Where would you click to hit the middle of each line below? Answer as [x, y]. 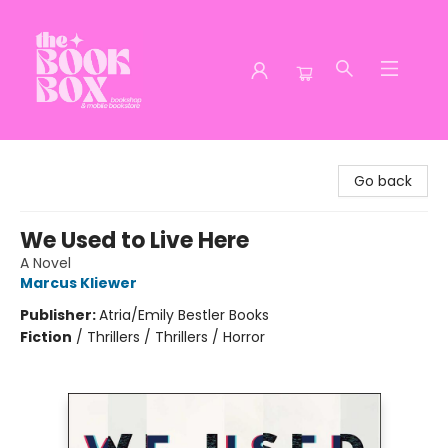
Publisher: [59, 315]
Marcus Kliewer [78, 283]
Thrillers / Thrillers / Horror [176, 337]
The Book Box [61, 159]
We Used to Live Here [134, 240]
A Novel [45, 263]
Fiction [46, 337]
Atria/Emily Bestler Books [184, 315]
